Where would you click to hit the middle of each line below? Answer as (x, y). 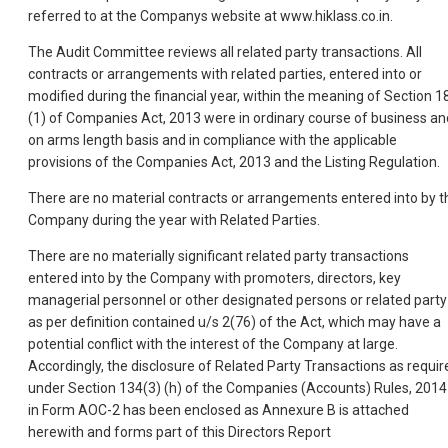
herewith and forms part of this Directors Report (179, 431)
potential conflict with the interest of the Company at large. (213, 343)
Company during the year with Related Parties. (174, 219)
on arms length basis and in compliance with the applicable (212, 139)
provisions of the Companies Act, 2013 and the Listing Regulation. (234, 161)
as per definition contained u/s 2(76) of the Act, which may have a (234, 321)
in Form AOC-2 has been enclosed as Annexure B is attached (218, 409)
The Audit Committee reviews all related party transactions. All (225, 51)
